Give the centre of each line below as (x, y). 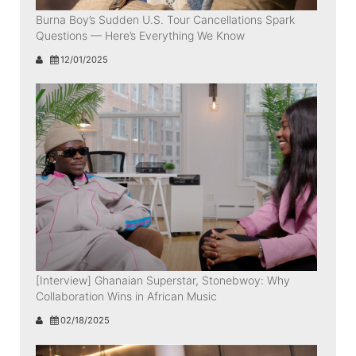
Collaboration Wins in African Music (126, 296)
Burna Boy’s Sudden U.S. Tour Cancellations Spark (165, 19)
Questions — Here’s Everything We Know (140, 35)
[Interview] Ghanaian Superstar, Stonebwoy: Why (163, 280)
